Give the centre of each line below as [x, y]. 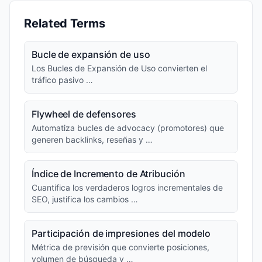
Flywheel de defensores [84, 114]
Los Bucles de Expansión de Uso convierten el [119, 68]
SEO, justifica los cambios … [85, 199]
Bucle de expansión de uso [91, 54]
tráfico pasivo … [62, 80]
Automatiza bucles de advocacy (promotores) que [128, 128]
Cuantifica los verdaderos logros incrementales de [127, 187]
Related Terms [65, 23]
